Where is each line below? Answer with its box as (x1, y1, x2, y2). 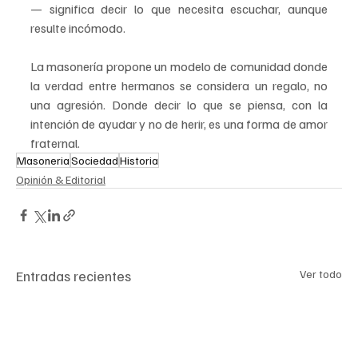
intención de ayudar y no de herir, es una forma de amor (30, 116, 328, 133)
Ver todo (300, 267, 342, 281)
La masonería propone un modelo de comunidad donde (30, 58, 328, 75)
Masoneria (17, 153, 70, 168)
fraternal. (30, 135, 80, 152)
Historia (120, 153, 158, 168)
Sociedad (71, 153, 118, 168)
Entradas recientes (16, 267, 131, 285)
